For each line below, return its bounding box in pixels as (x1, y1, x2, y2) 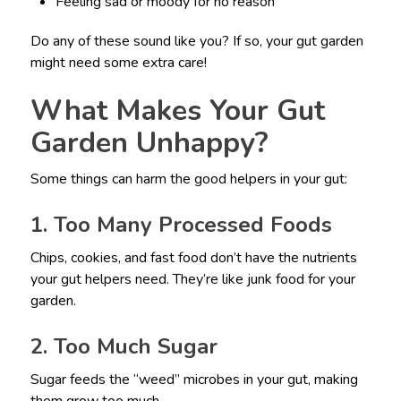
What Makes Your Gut (30, 91, 325, 131)
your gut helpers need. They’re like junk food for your (30, 269, 355, 290)
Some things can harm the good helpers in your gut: (30, 169, 347, 190)
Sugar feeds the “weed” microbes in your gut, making (30, 370, 358, 390)
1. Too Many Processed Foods (30, 210, 332, 240)
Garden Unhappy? (30, 124, 269, 163)
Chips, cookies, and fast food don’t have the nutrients (30, 248, 357, 269)
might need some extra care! (30, 53, 207, 73)
